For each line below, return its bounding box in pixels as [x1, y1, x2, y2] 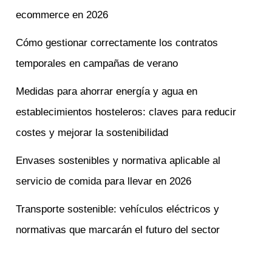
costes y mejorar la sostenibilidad [16, 126, 169, 138]
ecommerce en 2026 [16, 8, 109, 21]
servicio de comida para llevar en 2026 [16, 175, 192, 187]
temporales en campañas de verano [16, 57, 178, 69]
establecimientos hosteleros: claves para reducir [16, 106, 237, 118]
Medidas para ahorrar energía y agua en [16, 85, 198, 97]
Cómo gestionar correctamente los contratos [16, 36, 219, 49]
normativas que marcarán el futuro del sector [16, 223, 220, 236]
